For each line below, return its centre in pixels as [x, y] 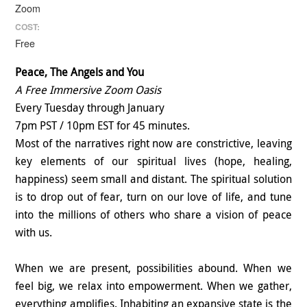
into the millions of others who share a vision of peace [153, 215]
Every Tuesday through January [90, 108]
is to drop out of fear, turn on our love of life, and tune [153, 197]
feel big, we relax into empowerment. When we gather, [153, 286]
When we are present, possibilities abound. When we [153, 268]
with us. [35, 233]
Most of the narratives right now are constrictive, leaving [153, 144]
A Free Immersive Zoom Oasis [88, 90]
